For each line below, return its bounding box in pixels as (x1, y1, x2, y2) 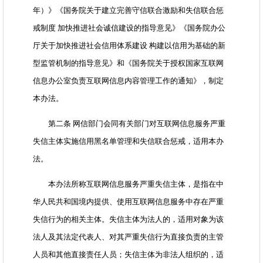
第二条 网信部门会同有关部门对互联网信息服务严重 (33, 119, 225, 129)
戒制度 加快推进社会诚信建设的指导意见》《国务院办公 (33, 23, 225, 33)
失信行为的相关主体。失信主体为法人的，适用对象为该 (33, 215, 224, 224)
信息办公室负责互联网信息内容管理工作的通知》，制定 (33, 76, 224, 86)
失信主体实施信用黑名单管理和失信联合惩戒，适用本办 (33, 137, 224, 146)
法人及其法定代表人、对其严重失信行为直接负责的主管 (33, 232, 224, 242)
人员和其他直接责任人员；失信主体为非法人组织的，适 (33, 250, 224, 259)
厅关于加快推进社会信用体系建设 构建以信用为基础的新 (33, 41, 225, 50)
